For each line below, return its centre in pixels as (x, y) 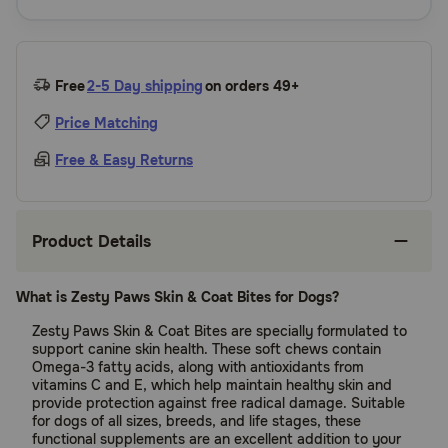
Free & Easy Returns (124, 160)
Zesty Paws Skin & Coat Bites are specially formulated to (219, 331)
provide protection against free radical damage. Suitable (218, 403)
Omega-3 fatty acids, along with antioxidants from (198, 367)
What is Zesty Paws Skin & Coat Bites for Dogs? (177, 297)
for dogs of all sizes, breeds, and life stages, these (196, 421)
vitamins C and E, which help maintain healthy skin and (212, 385)
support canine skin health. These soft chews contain (206, 349)
